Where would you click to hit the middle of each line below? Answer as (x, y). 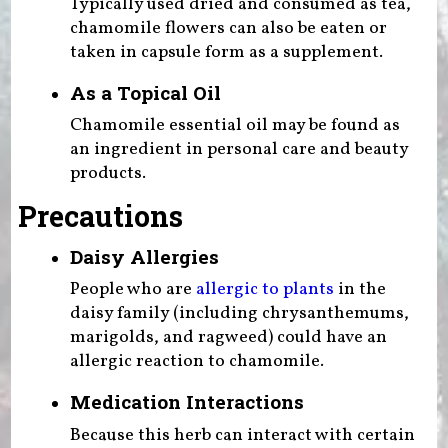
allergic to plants (264, 290)
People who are (132, 290)
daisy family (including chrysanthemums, (239, 314)
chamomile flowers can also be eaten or (228, 28)
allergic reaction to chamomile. (196, 362)
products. (107, 174)
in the (359, 290)
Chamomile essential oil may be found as (234, 126)
